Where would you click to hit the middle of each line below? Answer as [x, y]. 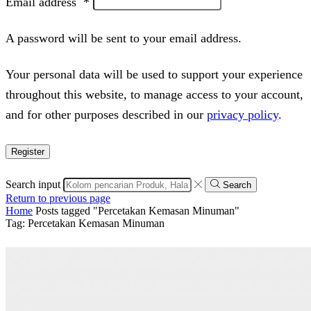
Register [28, 151]
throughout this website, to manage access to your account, [154, 94]
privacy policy [243, 114]
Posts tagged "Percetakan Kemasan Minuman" [137, 210]
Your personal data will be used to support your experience [154, 74]
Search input [33, 184]
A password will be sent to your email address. [124, 38]
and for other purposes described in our [106, 114]
